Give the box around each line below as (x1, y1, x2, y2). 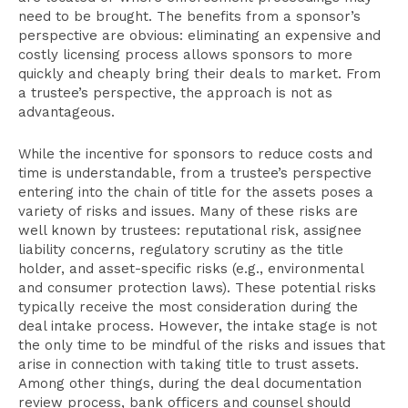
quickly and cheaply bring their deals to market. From (18, 66, 381, 82)
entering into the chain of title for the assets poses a (18, 184, 373, 200)
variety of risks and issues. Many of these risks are (18, 203, 358, 219)
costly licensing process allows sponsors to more (18, 46, 352, 63)
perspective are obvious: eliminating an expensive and (18, 27, 381, 44)
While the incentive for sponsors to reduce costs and (18, 146, 372, 162)
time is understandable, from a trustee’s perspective (18, 165, 372, 181)
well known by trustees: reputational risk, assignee (18, 222, 362, 239)
